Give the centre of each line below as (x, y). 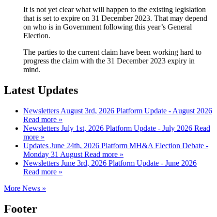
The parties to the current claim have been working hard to (112, 52)
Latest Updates (41, 90)
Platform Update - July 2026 (150, 128)
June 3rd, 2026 (85, 163)
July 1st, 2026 (83, 128)
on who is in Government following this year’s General (108, 27)
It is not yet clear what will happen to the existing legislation (115, 10)
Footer (21, 209)
